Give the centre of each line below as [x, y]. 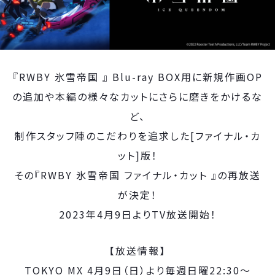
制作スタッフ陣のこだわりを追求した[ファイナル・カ [137, 136]
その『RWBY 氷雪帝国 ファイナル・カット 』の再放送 [137, 175]
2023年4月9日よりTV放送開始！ [137, 214]
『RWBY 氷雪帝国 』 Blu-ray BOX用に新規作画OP [137, 77]
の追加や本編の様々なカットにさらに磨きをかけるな [137, 96]
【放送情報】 [137, 250]
